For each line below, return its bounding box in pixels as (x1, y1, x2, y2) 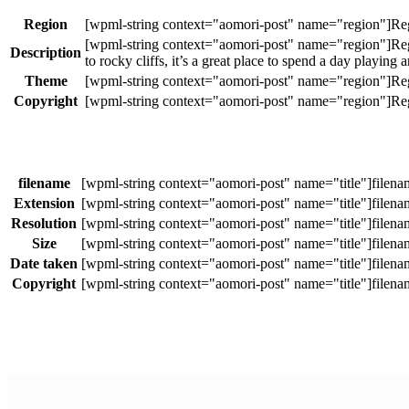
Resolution (11, 215, 77, 232)
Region (24, 16, 68, 32)
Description (10, 44, 81, 60)
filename (17, 175, 70, 192)
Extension (13, 195, 75, 212)
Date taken (10, 256, 78, 272)
